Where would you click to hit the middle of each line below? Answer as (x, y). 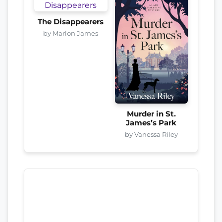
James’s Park (151, 123)
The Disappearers (71, 22)
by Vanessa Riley (151, 135)
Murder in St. (151, 114)
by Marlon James (71, 33)
